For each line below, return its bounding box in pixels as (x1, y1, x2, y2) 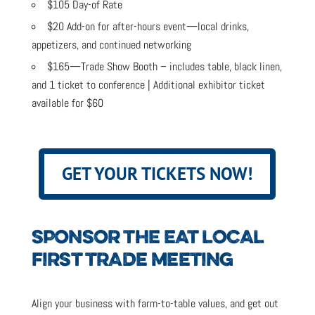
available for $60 (31, 95, 103, 110)
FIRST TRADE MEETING (31, 250, 233, 271)
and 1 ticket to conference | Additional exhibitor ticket (31, 77, 265, 92)
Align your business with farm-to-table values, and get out (31, 295, 278, 311)
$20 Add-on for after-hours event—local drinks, (46, 18, 249, 34)
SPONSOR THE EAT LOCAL (31, 228, 263, 249)
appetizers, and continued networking (31, 37, 191, 52)
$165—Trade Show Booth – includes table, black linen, (46, 58, 282, 74)
